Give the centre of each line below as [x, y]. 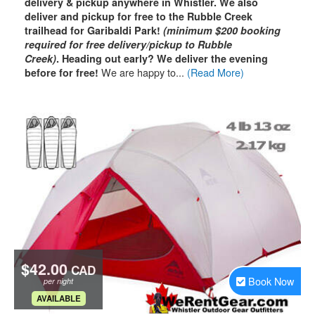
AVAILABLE [58, 298]
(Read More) [216, 72]
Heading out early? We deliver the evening [165, 58]
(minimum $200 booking [222, 30]
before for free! [62, 72]
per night [58, 281]
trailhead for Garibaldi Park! [94, 30]
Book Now [271, 281]
